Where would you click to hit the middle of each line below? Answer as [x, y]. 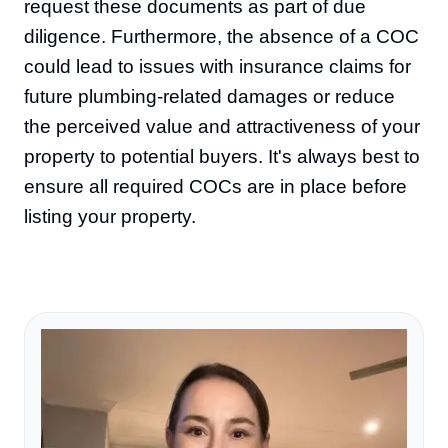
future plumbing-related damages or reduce [209, 96]
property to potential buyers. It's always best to [222, 156]
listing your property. [110, 216]
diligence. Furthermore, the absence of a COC [221, 36]
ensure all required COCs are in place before [215, 186]
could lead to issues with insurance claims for [217, 66]
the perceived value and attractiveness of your [222, 126]
